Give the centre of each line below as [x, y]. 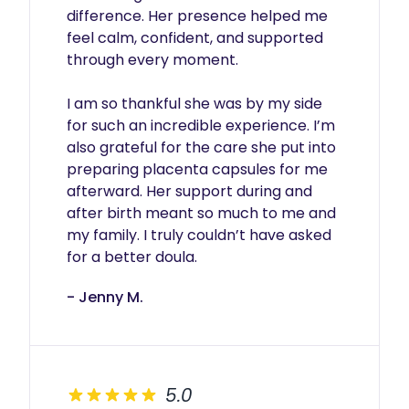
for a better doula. [132, 257]
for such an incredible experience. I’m [201, 126]
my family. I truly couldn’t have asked [199, 235]
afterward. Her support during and [189, 191]
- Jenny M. [105, 297]
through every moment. [152, 60]
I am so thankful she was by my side [194, 104]
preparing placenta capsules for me [197, 169]
